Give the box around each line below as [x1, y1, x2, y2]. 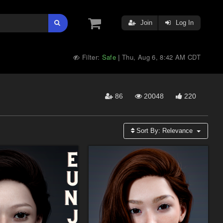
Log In [174, 19, 194, 26]
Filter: [80, 52, 102, 62]
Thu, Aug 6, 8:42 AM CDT [122, 52, 201, 62]
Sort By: [134, 127, 163, 134]
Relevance [162, 127, 193, 134]
